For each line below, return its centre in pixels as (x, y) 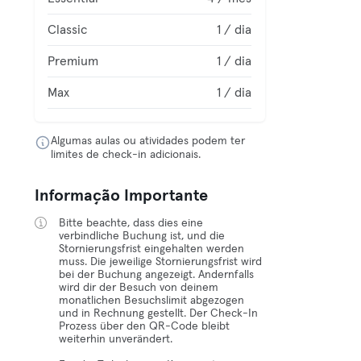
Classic (68, 30)
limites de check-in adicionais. (126, 155)
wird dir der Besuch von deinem (139, 288)
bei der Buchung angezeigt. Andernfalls (157, 275)
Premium (73, 61)
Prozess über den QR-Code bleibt (145, 326)
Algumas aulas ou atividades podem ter (148, 141)
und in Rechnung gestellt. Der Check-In (159, 313)
